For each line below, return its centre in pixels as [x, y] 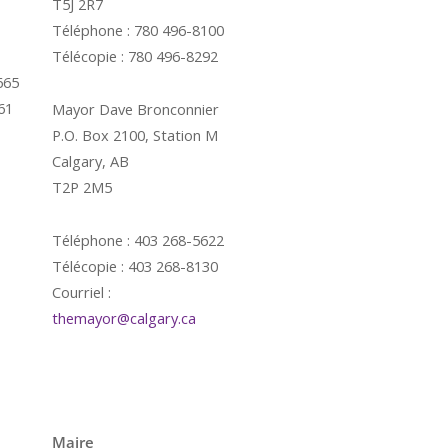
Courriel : [81, 292]
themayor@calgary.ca [124, 318]
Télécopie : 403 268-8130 [135, 266]
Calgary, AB [90, 161]
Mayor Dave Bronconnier [135, 109]
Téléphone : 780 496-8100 [138, 30]
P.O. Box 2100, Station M [135, 135]
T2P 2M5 [82, 187]
